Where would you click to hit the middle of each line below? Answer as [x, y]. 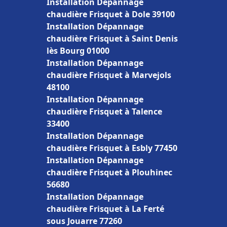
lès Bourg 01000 [78, 51]
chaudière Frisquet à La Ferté [105, 209]
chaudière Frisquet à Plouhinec [109, 172]
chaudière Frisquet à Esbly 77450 [112, 148]
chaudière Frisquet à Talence [104, 111]
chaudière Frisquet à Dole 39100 [111, 14]
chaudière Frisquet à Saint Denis [112, 39]
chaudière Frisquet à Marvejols [109, 75]
